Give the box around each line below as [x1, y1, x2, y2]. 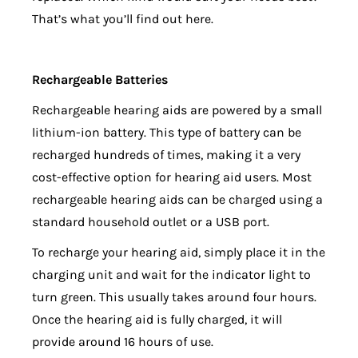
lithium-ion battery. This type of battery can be [32, 125, 301, 141]
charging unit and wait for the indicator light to [32, 267, 311, 283]
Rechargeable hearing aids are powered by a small [32, 102, 322, 118]
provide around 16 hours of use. [32, 334, 217, 350]
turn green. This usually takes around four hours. [32, 289, 316, 305]
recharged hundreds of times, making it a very [32, 147, 300, 163]
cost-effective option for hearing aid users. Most [32, 169, 312, 185]
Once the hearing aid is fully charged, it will [32, 312, 282, 328]
